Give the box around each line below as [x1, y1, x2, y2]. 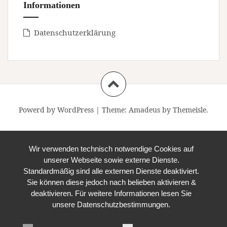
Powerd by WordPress [19, 105, 94, 115]
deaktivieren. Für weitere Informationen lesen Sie [31, 188, 192, 198]
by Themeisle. [160, 105, 208, 115]
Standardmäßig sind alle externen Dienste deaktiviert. [23, 166, 200, 175]
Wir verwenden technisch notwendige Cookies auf [29, 144, 194, 153]
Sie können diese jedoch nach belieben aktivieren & [26, 177, 196, 186]
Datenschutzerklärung [34, 27, 116, 38]
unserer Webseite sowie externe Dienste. [43, 155, 179, 164]
